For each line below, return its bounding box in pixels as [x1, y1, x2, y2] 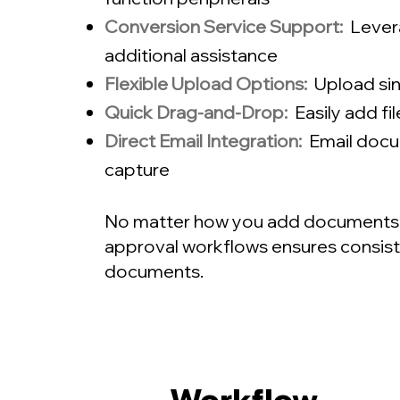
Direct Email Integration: [104, 129, 309, 152]
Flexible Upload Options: [104, 72, 307, 95]
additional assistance [104, 44, 278, 66]
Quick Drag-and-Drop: [104, 101, 291, 123]
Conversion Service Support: [104, 15, 350, 37]
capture [104, 158, 170, 180]
